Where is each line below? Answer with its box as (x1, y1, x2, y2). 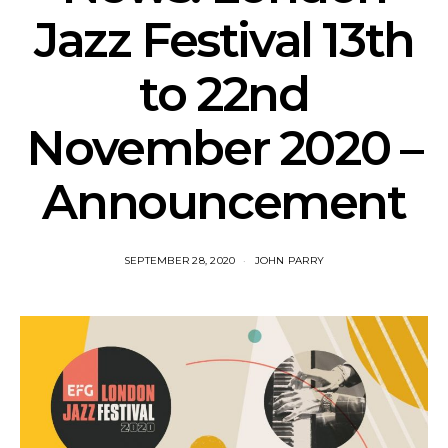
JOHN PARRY (254, 254, 325, 267)
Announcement (42, 173, 406, 231)
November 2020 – (26, 119, 422, 177)
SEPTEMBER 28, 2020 (123, 254, 236, 267)
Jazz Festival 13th (34, 11, 414, 69)
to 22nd (139, 65, 309, 123)
